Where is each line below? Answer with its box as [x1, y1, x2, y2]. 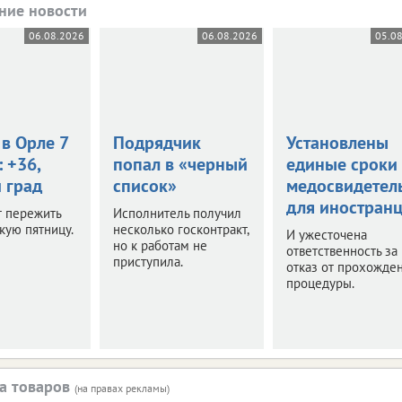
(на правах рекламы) [74, 380, 170, 395]
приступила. [112, 252, 183, 270]
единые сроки [285, 152, 398, 176]
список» [112, 173, 177, 197]
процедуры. [285, 274, 354, 292]
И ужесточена [285, 225, 367, 243]
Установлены [285, 130, 389, 154]
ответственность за [285, 241, 398, 259]
